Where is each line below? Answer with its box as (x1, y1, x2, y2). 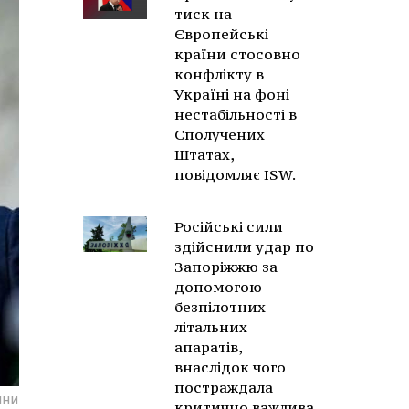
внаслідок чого (174, 358, 286, 376)
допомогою (174, 278, 262, 296)
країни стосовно (174, 45, 300, 63)
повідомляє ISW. (174, 165, 296, 184)
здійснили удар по (174, 237, 314, 256)
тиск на (174, 5, 232, 23)
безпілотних (174, 298, 266, 316)
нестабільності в (174, 105, 297, 123)
